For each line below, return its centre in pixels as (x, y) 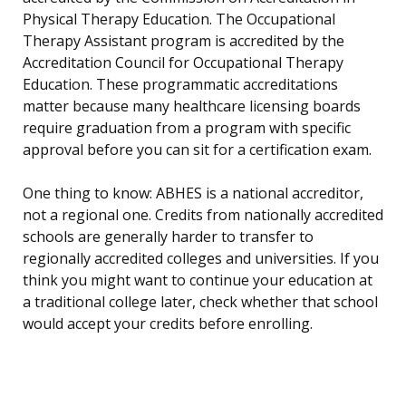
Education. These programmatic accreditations (180, 85)
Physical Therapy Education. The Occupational (179, 19)
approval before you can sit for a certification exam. (197, 150)
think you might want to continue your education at (198, 280)
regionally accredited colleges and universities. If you (201, 259)
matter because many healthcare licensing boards (192, 106)
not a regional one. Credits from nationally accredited (203, 215)
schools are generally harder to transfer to (168, 237)
